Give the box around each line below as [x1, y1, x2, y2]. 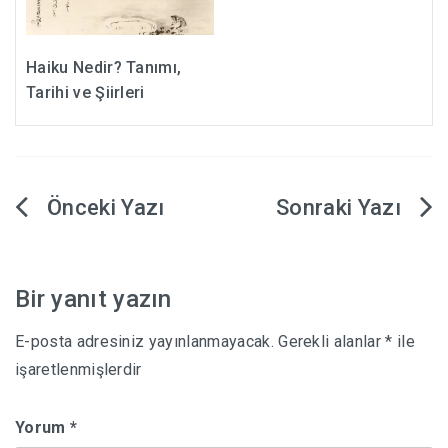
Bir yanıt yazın [15, 285, 172, 314]
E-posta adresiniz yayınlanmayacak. [15, 332, 274, 352]
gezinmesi [14, 240, 153, 276]
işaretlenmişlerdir [15, 360, 142, 380]
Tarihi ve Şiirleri [26, 83, 145, 103]
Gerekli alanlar [278, 332, 386, 352]
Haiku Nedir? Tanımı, [26, 58, 182, 78]
